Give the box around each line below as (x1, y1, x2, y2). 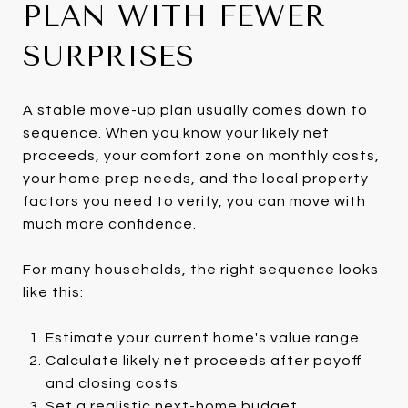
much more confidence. (23, 216, 197, 231)
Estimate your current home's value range (45, 330, 360, 345)
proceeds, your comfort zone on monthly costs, (23, 148, 380, 163)
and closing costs (45, 375, 178, 391)
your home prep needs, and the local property (23, 170, 369, 186)
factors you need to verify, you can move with (23, 193, 366, 209)
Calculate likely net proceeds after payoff (45, 352, 362, 368)
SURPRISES (23, 38, 195, 73)
